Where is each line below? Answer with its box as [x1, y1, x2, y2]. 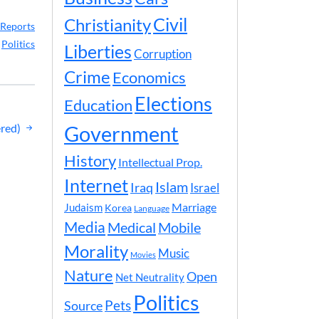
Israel [190, 181, 219, 195]
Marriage [172, 200, 216, 214]
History [64, 151, 116, 170]
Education [64, 95, 132, 115]
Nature [64, 266, 113, 285]
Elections [135, 93, 212, 115]
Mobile [158, 219, 201, 236]
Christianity [64, 15, 151, 35]
